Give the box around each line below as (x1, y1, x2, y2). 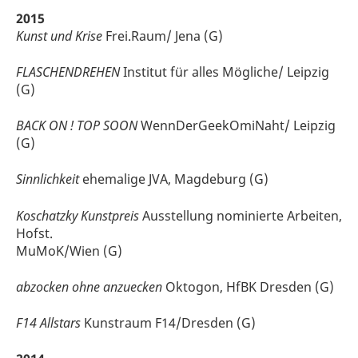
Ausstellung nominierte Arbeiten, (139, 206, 342, 225)
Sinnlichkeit (16, 170, 79, 189)
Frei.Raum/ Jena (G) (102, 26, 223, 45)
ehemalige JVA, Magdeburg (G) (79, 170, 268, 189)
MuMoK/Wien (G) (16, 241, 122, 260)
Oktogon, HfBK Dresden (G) (162, 277, 334, 296)
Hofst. (16, 224, 53, 242)
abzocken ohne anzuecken (16, 277, 162, 296)
